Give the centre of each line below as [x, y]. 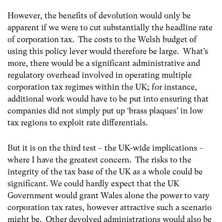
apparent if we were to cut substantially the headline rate [110, 28]
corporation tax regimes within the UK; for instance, [102, 87]
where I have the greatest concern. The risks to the [99, 160]
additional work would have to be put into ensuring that [108, 99]
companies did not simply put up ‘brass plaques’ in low [105, 111]
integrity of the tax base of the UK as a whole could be [105, 172]
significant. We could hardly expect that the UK [93, 184]
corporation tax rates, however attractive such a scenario [110, 208]
